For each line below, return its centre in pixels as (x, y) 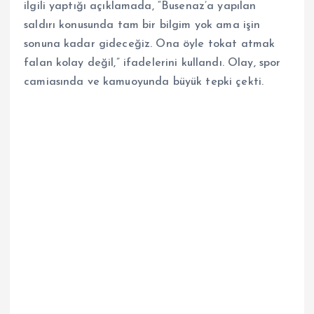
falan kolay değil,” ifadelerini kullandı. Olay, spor (152, 63)
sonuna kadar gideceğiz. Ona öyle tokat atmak (150, 45)
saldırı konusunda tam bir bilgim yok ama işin (142, 26)
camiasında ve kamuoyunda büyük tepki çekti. (144, 82)
